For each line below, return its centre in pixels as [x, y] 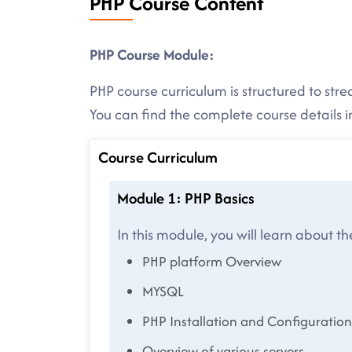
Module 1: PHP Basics [186, 198]
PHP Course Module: [152, 55]
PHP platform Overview [212, 262]
